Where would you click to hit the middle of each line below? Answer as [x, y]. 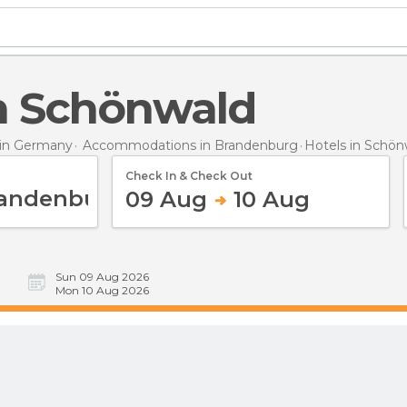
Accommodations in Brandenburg [190, 145]
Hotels [327, 145]
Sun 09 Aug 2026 [102, 277]
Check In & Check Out [189, 175]
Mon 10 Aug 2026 [102, 290]
